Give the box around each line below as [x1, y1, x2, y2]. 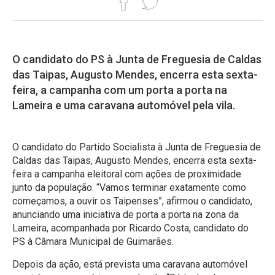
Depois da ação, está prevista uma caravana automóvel [12, 258, 247, 270]
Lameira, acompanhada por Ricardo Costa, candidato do [12, 222, 249, 234]
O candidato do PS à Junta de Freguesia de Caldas [12, 52, 261, 66]
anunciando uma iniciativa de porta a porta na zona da [12, 208, 239, 220]
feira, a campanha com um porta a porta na [12, 83, 227, 96]
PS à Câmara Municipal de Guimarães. [12, 235, 174, 247]
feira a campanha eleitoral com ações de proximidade [12, 168, 241, 180]
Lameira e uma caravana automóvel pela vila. [12, 98, 235, 112]
